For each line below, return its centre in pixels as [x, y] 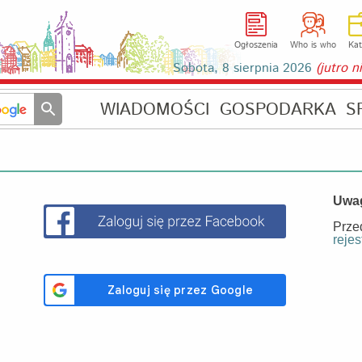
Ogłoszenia [256, 45]
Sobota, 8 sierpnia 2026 [244, 68]
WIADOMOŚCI [155, 110]
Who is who [313, 45]
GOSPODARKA [278, 110]
